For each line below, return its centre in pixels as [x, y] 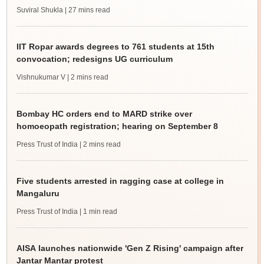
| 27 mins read [87, 10]
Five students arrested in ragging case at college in [120, 181]
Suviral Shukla [39, 10]
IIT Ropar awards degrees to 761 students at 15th [115, 47]
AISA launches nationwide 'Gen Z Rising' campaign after [130, 248]
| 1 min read [98, 212]
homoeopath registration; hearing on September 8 [117, 126]
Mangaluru [38, 194]
